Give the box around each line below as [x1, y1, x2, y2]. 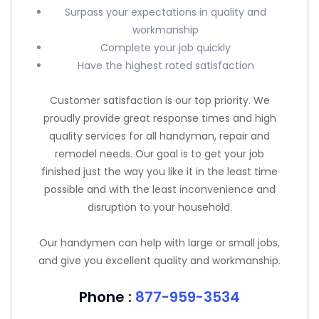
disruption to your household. [87, 200, 232, 214]
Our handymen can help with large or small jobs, [39, 236, 280, 250]
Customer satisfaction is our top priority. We [49, 93, 270, 108]
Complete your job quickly [100, 40, 231, 55]
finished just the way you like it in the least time [41, 164, 278, 179]
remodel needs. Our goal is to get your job [55, 147, 264, 161]
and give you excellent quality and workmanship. [38, 253, 281, 268]
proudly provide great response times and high [43, 111, 276, 125]
